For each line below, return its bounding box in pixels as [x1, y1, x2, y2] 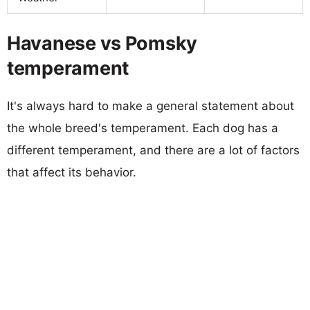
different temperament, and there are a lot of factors [7, 143, 300, 157]
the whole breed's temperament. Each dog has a [7, 120, 278, 135]
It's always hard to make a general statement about [7, 98, 294, 113]
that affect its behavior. [7, 165, 136, 179]
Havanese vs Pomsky [7, 31, 198, 55]
